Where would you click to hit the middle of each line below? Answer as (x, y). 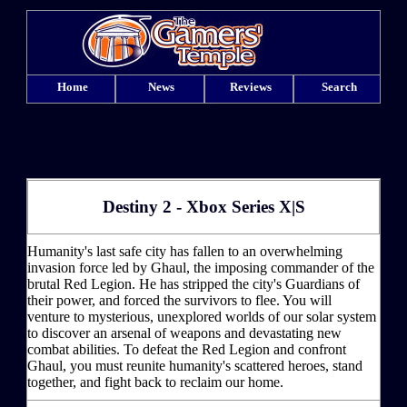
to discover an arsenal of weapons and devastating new (184, 333)
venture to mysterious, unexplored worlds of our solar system (202, 316)
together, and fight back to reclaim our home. (155, 382)
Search (339, 87)
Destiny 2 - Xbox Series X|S (203, 206)
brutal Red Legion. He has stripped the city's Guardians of (194, 283)
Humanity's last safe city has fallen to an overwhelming (185, 251)
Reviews (250, 87)
